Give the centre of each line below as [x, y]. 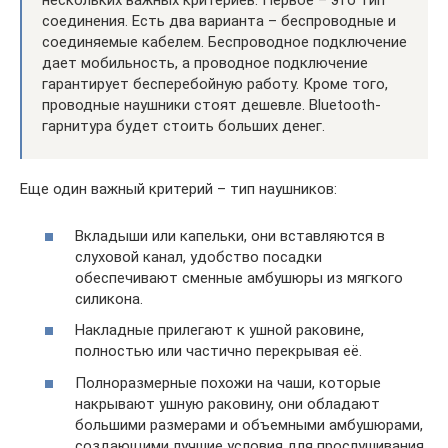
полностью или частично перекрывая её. [218, 351]
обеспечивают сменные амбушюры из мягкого [239, 277]
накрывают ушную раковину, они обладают [227, 403]
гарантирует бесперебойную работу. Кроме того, [215, 84]
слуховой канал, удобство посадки [198, 256]
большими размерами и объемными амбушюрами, [249, 424]
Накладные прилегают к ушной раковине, [219, 330]
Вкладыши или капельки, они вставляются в [230, 235]
